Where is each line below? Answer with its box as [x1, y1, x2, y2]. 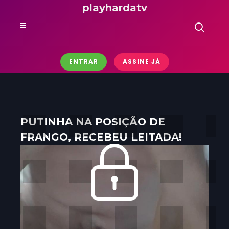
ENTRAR [68, 57, 98, 66]
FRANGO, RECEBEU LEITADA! [20, 131, 182, 143]
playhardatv [82, 2, 147, 14]
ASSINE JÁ [122, 57, 161, 66]
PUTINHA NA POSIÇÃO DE [20, 116, 165, 128]
